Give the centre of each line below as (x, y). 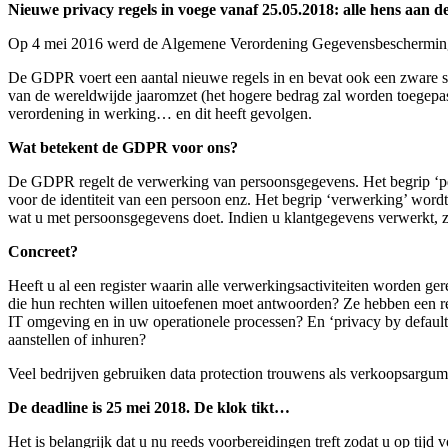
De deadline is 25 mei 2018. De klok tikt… (149, 408)
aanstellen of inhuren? (77, 340)
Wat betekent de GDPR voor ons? (123, 148)
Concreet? (43, 252)
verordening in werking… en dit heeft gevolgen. (160, 114)
